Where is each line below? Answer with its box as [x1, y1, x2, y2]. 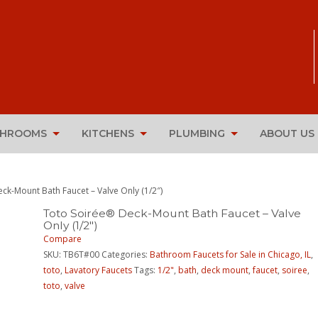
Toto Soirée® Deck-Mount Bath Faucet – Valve [43, 206, 301, 220]
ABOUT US [260, 127, 314, 141]
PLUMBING [169, 127, 225, 141]
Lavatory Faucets [64, 263, 132, 276]
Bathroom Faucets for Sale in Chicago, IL [149, 248, 311, 261]
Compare [43, 232, 82, 245]
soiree [281, 263, 307, 276]
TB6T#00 [62, 248, 99, 261]
